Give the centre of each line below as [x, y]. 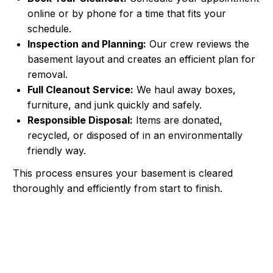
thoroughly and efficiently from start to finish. [118, 188]
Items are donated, [178, 120]
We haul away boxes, [185, 89]
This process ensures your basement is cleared [123, 173]
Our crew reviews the [198, 44]
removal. [48, 74]
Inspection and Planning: [87, 44]
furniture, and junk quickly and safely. [115, 105]
